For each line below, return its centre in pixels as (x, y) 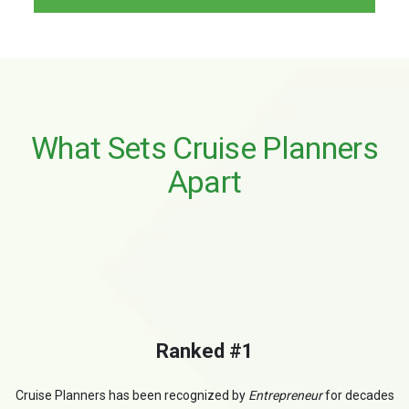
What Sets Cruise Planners (204, 148)
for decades (358, 395)
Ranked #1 (204, 351)
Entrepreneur (285, 395)
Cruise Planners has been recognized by (131, 395)
